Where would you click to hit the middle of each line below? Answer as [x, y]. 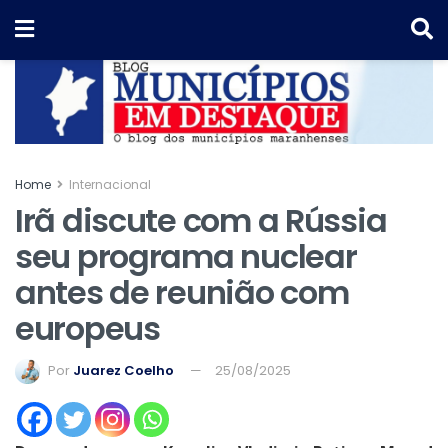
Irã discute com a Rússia [201, 220]
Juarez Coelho [123, 371]
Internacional [110, 184]
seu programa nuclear [186, 256]
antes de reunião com [182, 292]
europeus [87, 328]
